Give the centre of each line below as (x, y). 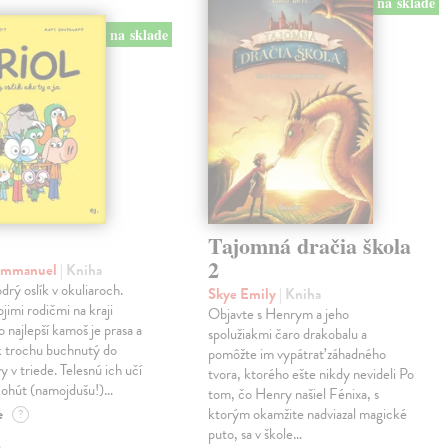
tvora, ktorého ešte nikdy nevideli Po (311, 373)
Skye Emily (244, 293)
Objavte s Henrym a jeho (279, 313)
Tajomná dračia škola (310, 245)
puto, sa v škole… (255, 433)
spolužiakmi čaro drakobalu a (288, 333)
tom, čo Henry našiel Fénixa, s (294, 393)
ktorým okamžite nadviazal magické (308, 413)
